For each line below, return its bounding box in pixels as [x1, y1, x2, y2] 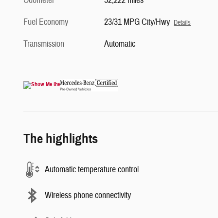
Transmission [23, 38, 64, 50]
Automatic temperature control [45, 163, 139, 175]
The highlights [23, 130, 98, 147]
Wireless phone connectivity [45, 189, 131, 201]
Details [174, 18, 191, 27]
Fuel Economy [23, 17, 68, 28]
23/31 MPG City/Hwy [104, 17, 170, 28]
